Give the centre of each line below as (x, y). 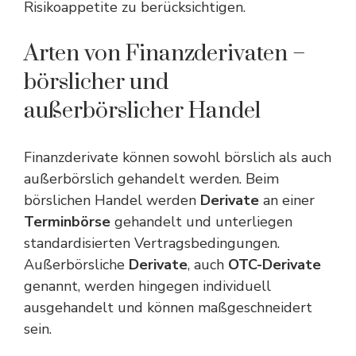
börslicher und (96, 82)
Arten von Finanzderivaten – (165, 54)
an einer (287, 200)
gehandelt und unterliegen (201, 222)
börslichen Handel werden (112, 200)
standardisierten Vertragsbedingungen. (152, 243)
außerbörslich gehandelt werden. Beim (151, 179)
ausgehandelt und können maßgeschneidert (168, 308)
